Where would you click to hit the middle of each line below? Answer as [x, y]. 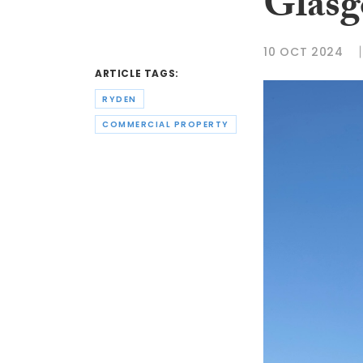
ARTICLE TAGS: [137, 74]
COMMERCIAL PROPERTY [166, 125]
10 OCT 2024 [303, 51]
